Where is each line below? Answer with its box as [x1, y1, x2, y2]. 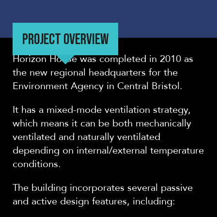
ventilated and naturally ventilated [13, 130, 160, 143]
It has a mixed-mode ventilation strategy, [13, 103, 191, 116]
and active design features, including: [13, 195, 175, 208]
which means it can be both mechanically [13, 117, 191, 130]
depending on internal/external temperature [13, 144, 204, 157]
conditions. [13, 157, 61, 170]
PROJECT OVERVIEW [22, 30, 108, 47]
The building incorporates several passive [13, 181, 193, 194]
